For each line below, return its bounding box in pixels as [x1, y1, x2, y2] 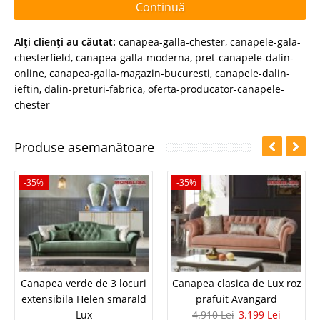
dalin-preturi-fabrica [44, 81, 143, 96]
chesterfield [14, 50, 71, 64]
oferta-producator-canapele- [148, 81, 284, 96]
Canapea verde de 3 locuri [21, 276, 146, 291]
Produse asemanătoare [14, 138, 154, 156]
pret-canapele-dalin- [195, 50, 294, 64]
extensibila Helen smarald [21, 292, 146, 306]
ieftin [14, 81, 39, 96]
